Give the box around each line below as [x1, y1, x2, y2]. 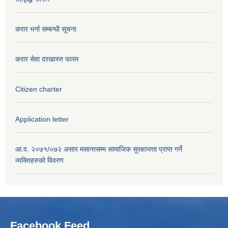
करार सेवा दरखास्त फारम [15, 54, 78, 63]
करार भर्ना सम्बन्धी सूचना [15, 24, 76, 33]
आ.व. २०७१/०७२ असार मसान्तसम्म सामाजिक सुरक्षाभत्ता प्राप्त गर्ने [15, 145, 182, 153]
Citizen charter [15, 84, 62, 93]
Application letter [15, 115, 69, 123]
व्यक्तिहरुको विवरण [15, 156, 64, 164]
